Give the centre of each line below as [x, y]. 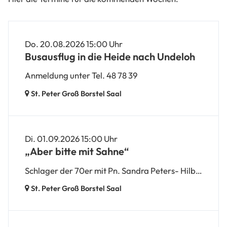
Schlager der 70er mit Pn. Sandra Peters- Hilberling [199, 170]
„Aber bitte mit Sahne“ [77, 152]
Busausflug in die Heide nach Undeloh [110, 56]
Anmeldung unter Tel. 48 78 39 [81, 75]
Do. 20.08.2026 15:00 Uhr [74, 44]
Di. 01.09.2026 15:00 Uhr [71, 139]
